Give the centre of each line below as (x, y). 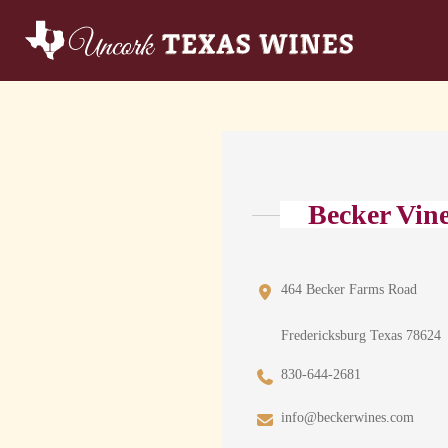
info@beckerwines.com (347, 418)
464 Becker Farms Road (349, 290)
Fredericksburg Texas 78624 (361, 336)
